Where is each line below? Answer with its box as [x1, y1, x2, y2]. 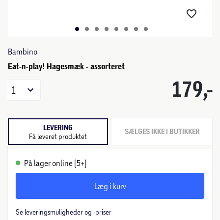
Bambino [8, 47, 37, 56]
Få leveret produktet [29, 132, 87, 140]
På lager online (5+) [24, 158, 87, 167]
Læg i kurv [94, 181, 126, 191]
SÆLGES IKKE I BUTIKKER [124, 127, 200, 136]
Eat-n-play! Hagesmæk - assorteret [8, 61, 125, 71]
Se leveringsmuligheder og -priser [16, 208, 111, 216]
